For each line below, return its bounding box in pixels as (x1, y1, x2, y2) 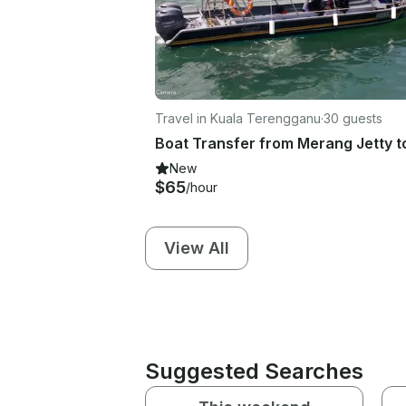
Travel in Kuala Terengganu (155, 110, 321, 126)
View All (164, 237, 229, 257)
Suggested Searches (145, 357, 363, 384)
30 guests (324, 110, 382, 126)
